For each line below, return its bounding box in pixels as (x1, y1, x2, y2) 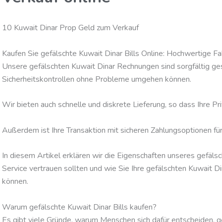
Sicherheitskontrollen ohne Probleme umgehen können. (2, 73, 191, 85)
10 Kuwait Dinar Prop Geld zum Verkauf (2, 22, 139, 34)
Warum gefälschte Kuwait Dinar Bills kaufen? (2, 202, 157, 213)
